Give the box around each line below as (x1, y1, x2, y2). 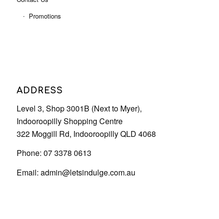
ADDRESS (16, 86, 63, 96)
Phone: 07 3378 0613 (16, 147, 91, 159)
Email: (16, 166, 41, 178)
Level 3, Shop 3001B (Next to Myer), (16, 102, 142, 114)
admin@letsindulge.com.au (40, 166, 135, 178)
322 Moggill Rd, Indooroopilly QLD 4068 (16, 128, 156, 139)
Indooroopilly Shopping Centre (16, 115, 123, 127)
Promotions (28, 11, 61, 21)
